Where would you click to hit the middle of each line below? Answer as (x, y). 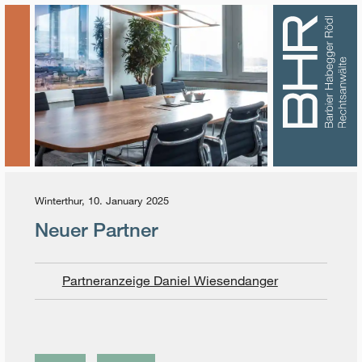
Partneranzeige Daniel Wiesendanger (170, 281)
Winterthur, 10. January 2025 (102, 201)
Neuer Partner (97, 229)
